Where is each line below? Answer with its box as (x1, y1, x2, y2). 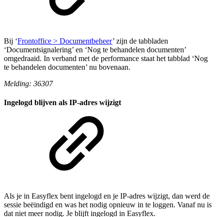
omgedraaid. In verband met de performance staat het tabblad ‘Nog (4, 54, 208, 62)
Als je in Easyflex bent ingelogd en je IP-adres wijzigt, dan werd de (4, 192, 210, 201)
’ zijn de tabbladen (112, 36, 168, 45)
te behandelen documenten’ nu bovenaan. (4, 62, 130, 71)
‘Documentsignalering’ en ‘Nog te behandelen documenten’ (4, 45, 186, 54)
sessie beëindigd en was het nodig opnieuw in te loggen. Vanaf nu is (4, 201, 212, 209)
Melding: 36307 (4, 79, 53, 88)
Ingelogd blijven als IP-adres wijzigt (4, 98, 121, 107)
